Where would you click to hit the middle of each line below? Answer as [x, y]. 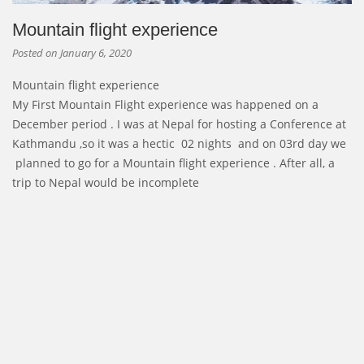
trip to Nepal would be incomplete [106, 183]
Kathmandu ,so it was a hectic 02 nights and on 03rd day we [179, 144]
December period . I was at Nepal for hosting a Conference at [179, 124]
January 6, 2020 [96, 54]
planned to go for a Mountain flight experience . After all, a [173, 163]
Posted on [36, 54]
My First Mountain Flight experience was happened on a [165, 105]
